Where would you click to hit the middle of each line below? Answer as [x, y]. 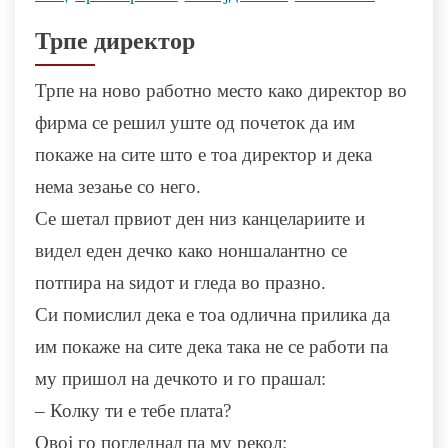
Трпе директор [115, 41]
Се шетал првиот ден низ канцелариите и [200, 219]
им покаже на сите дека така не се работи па [211, 347]
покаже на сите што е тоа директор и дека [203, 155]
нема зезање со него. [118, 187]
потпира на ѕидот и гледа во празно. [180, 283]
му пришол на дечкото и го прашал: [180, 379]
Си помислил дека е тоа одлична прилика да [212, 315]
